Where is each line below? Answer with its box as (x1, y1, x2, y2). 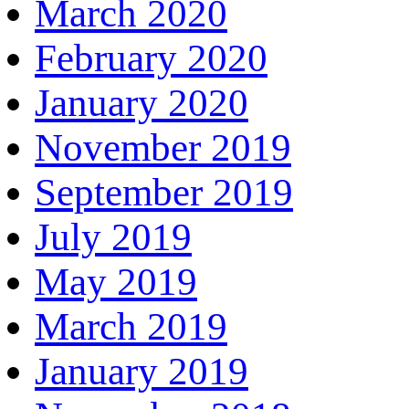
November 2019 (35, 125, 291, 169)
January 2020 (35, 80, 248, 124)
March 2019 (35, 304, 227, 348)
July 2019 (35, 215, 192, 258)
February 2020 (35, 36, 267, 79)
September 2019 (35, 170, 293, 214)
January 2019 (35, 349, 248, 393)
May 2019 (35, 259, 197, 303)
